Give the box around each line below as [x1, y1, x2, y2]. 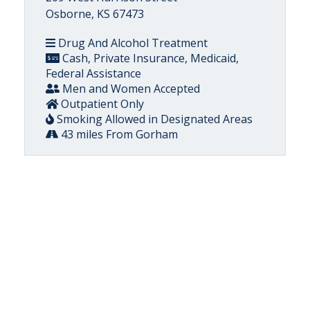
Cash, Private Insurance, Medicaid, [60, 51, 239, 66]
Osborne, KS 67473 [46, 6, 144, 21]
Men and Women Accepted [60, 81, 200, 96]
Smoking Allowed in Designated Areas [54, 111, 253, 127]
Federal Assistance [46, 66, 141, 81]
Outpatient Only [58, 96, 144, 111]
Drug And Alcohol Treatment [55, 35, 208, 51]
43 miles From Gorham [58, 127, 178, 142]
